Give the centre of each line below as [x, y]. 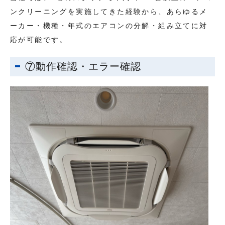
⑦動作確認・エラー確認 [83, 66]
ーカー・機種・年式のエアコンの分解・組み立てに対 [109, 25]
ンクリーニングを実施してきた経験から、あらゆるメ [109, 11]
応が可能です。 [39, 39]
